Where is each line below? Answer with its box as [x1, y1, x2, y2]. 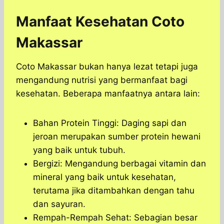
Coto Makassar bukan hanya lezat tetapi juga [16, 61, 198, 72]
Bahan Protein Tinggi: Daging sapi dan [33, 118, 186, 128]
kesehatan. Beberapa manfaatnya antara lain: [16, 88, 200, 99]
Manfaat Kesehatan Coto [16, 13, 184, 30]
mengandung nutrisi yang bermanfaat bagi [16, 75, 187, 85]
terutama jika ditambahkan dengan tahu [33, 185, 194, 196]
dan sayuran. [33, 199, 85, 209]
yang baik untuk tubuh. [33, 145, 125, 155]
